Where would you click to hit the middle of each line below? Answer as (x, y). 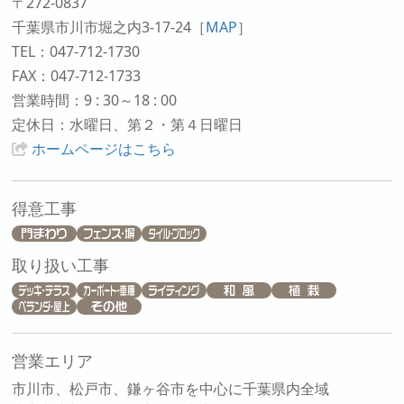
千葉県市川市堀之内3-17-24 (102, 28)
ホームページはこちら (104, 149)
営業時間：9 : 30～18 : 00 (95, 101)
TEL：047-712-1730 (76, 52)
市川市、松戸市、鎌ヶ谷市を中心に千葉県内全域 (171, 389)
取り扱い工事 (61, 266)
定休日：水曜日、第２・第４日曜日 (128, 125)
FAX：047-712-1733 (77, 76)
